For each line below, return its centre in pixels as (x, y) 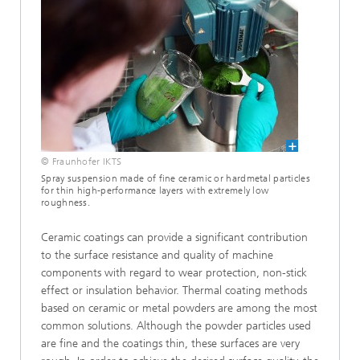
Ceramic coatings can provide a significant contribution (174, 237)
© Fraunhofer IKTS (82, 162)
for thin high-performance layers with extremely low (155, 190)
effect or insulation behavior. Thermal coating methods (174, 290)
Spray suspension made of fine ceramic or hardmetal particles (176, 178)
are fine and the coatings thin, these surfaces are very (170, 344)
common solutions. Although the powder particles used (176, 326)
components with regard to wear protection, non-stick (174, 273)
